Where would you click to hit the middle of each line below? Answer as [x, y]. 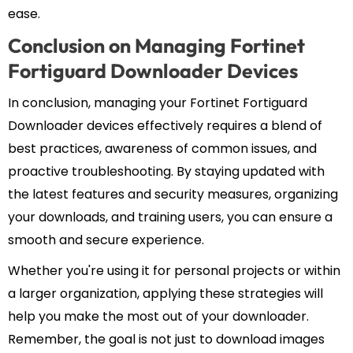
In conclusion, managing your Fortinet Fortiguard [158, 103]
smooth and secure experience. [106, 240]
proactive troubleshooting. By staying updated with [166, 172]
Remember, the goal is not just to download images [166, 340]
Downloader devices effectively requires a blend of [165, 126]
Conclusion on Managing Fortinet [156, 46]
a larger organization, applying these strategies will [165, 294]
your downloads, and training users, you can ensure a [170, 217]
